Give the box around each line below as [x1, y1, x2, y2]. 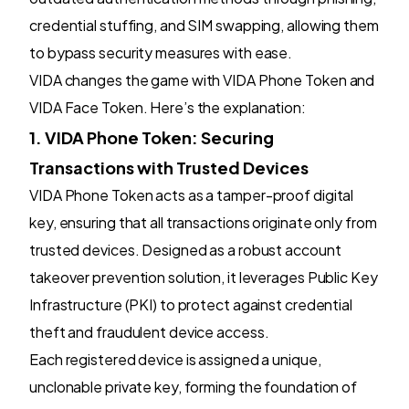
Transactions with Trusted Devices [29, 156, 309, 178]
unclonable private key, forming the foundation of [29, 376, 358, 396]
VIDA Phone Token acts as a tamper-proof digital [29, 184, 354, 204]
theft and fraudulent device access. [29, 321, 269, 341]
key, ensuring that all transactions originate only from [29, 212, 377, 232]
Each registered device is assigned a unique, [29, 349, 321, 369]
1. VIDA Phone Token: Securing [29, 126, 274, 148]
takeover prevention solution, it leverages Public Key [29, 267, 378, 287]
